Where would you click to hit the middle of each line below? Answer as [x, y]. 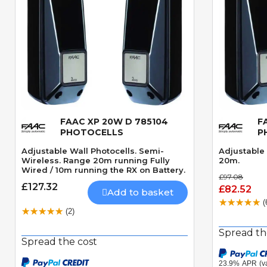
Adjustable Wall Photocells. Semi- [93, 150]
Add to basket [140, 192]
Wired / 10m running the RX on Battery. [103, 170]
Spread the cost [59, 241]
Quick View [105, 126]
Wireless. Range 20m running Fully [96, 160]
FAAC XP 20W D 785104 [114, 121]
